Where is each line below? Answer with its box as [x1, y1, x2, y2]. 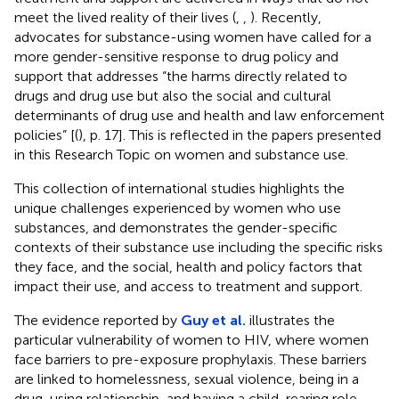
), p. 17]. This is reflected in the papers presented [78, 126, 381, 143]
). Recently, [250, 8, 322, 26]
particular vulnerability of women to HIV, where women [14, 330, 369, 348]
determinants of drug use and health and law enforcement [14, 106, 385, 124]
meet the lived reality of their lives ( [14, 8, 236, 26]
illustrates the [246, 311, 335, 329]
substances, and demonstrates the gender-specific [14, 218, 338, 236]
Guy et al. [181, 311, 246, 329]
